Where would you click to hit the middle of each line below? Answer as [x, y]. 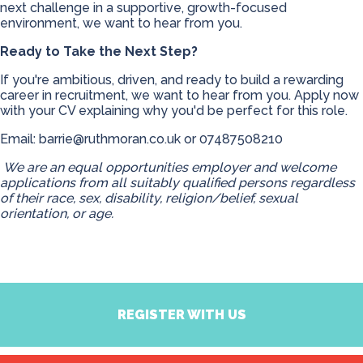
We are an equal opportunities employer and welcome [170, 168]
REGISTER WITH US [181, 315]
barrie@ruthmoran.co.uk [110, 139]
